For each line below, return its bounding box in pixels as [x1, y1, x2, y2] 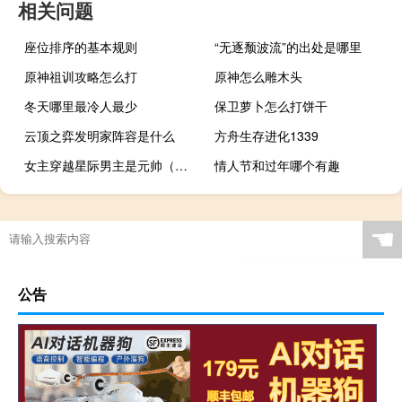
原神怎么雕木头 [214, 66, 303, 85]
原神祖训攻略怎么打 [24, 66, 137, 85]
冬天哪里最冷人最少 [24, 96, 137, 115]
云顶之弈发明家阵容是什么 [24, 126, 175, 144]
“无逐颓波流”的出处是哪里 [214, 37, 363, 56]
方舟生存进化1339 [214, 126, 319, 144]
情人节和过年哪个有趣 [214, 155, 341, 174]
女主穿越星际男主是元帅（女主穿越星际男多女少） [175, 155, 188, 174]
